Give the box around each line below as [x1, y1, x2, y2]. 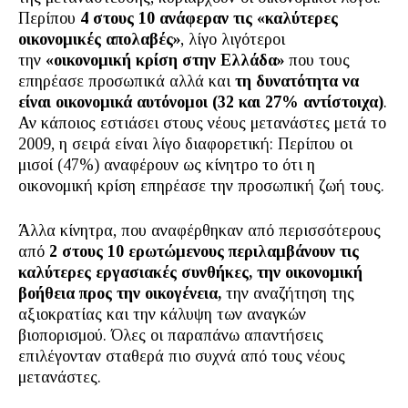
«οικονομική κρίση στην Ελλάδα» [46, 51, 284, 69]
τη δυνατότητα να [235, 72, 359, 90]
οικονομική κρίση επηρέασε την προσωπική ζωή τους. [18, 177, 384, 195]
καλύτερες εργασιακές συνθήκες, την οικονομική [18, 263, 362, 281]
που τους [284, 51, 350, 69]
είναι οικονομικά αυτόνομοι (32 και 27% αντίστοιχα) [18, 93, 383, 111]
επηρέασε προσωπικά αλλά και [18, 72, 235, 90]
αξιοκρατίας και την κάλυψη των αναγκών [18, 305, 306, 323]
